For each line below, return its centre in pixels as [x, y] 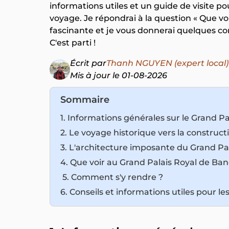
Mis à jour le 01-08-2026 [119, 75]
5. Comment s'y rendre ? [112, 177]
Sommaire [85, 100]
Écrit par [88, 63]
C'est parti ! [73, 43]
